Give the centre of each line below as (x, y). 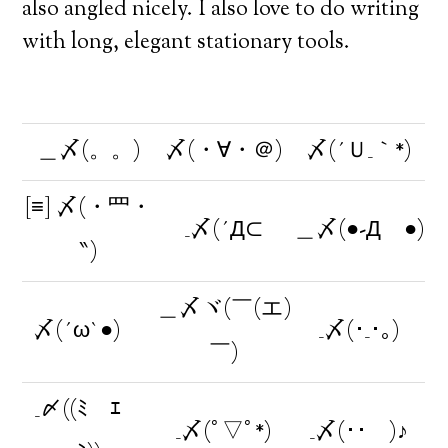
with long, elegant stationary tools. (186, 43)
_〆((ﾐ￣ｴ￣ (88, 411)
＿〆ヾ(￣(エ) (224, 310)
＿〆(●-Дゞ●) (359, 231)
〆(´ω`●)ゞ (89, 332)
